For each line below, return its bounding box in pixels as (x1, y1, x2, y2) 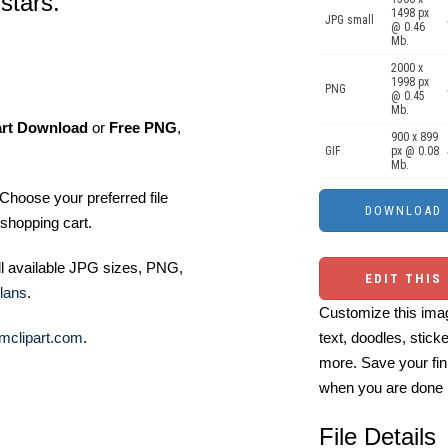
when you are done (319, 379, 443, 396)
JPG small (325, 13, 374, 27)
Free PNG (109, 119, 177, 137)
